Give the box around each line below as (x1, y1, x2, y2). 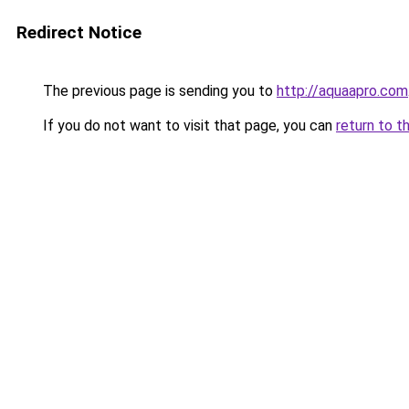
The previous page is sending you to (39, 82, 277, 100)
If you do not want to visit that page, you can (39, 117, 336, 134)
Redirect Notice (16, 22, 142, 43)
